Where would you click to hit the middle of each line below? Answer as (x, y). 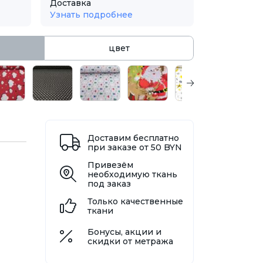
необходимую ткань (132, 175)
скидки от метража (130, 242)
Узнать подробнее (91, 15)
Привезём (110, 165)
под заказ (109, 184)
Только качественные (135, 202)
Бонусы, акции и (124, 232)
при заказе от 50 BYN (134, 148)
